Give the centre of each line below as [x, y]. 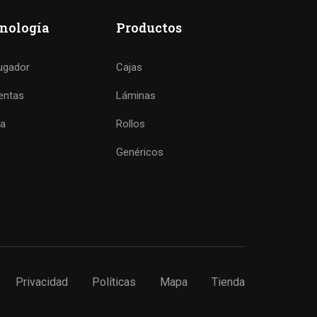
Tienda [228, 282]
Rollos [131, 124]
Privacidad [42, 282]
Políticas [114, 282]
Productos [149, 28]
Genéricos [140, 152]
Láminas [136, 96]
